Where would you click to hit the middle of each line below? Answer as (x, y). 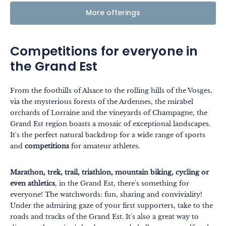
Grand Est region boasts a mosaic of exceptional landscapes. (110, 124)
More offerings (113, 14)
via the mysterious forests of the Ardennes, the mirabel (102, 102)
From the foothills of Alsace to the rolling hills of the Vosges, (111, 91)
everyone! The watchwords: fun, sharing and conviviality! (106, 195)
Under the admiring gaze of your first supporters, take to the (111, 206)
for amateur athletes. (104, 146)
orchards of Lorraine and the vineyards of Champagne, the (109, 113)
